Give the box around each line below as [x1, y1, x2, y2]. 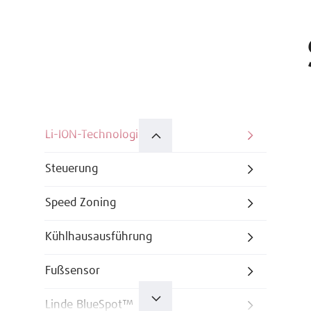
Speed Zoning [45, 197, 116, 210]
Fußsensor [45, 265, 100, 278]
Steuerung [45, 163, 98, 176]
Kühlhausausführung [45, 231, 152, 244]
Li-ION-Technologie [45, 129, 144, 142]
